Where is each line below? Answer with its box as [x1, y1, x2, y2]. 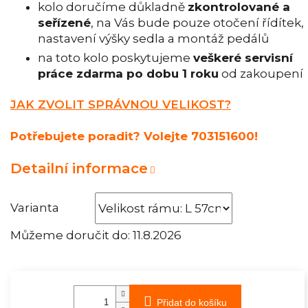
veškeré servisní [193, 50, 293, 65]
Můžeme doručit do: [10, 228, 130, 243]
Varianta [10, 201, 59, 215]
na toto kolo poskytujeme [38, 50, 193, 65]
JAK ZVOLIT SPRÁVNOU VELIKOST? [10, 97, 231, 111]
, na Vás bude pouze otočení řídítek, [91, 15, 304, 30]
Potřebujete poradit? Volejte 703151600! [10, 129, 258, 143]
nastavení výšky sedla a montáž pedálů [38, 31, 269, 45]
